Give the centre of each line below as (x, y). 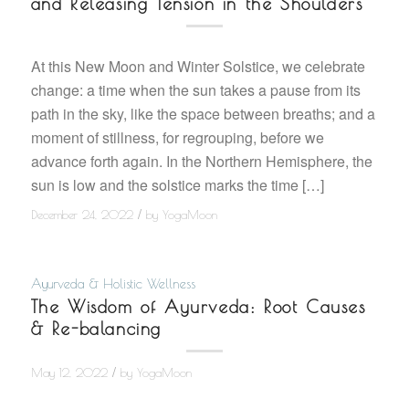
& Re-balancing (96, 329)
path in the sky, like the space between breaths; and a (203, 113)
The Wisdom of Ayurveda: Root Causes (198, 307)
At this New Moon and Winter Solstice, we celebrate (198, 66)
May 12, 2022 (69, 373)
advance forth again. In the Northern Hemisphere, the (201, 161)
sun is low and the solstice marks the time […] (177, 184)
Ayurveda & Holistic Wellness (113, 284)
